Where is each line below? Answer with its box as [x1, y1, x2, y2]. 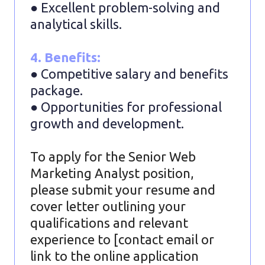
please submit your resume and [30, 182, 215, 197]
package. [30, 82, 83, 98]
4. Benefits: [30, 49, 101, 64]
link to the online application [30, 248, 199, 263]
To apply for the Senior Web [30, 148, 196, 164]
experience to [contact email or [30, 231, 214, 247]
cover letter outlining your [30, 198, 186, 214]
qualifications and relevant [30, 215, 188, 230]
